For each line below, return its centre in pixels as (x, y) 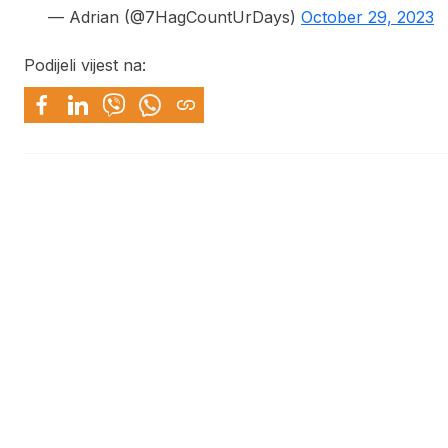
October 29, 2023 (367, 16)
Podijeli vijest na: (85, 64)
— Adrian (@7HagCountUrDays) (174, 16)
